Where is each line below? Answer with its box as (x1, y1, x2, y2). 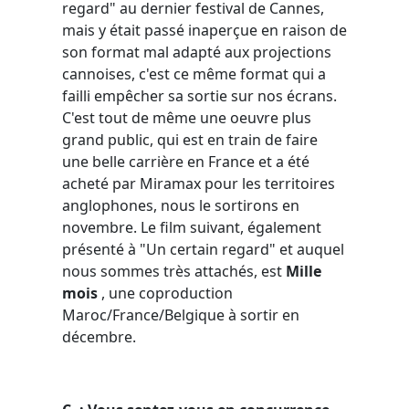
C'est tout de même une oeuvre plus (62, 107, 311, 128)
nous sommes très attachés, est (62, 260, 286, 281)
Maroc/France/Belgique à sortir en (62, 304, 299, 325)
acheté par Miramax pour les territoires (62, 173, 335, 194)
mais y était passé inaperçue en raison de (62, 19, 347, 40)
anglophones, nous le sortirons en (62, 194, 299, 215)
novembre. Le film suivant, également (62, 216, 321, 237)
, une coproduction (98, 282, 233, 303)
